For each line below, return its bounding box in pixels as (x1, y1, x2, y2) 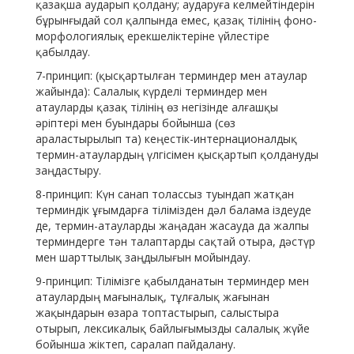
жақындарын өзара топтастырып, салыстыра (36, 305, 279, 321)
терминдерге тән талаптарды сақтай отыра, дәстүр (36, 234, 315, 250)
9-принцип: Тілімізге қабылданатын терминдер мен (36, 273, 309, 289)
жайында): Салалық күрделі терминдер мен (36, 84, 267, 100)
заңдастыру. (36, 163, 101, 179)
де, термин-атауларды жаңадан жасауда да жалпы (36, 218, 309, 234)
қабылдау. (36, 44, 90, 60)
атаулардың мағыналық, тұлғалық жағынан (36, 289, 269, 305)
